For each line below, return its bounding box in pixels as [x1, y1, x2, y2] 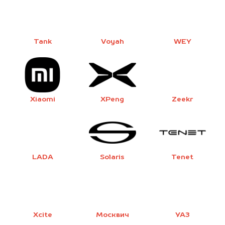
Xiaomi [30, 95, 55, 103]
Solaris [100, 153, 125, 161]
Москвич [95, 211, 129, 218]
